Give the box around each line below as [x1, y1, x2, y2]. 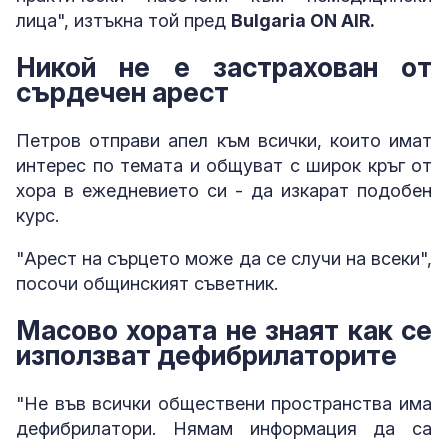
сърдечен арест [16, 76, 229, 110]
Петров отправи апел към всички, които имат [16, 129, 432, 151]
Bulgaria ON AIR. [231, 10, 375, 31]
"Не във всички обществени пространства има [16, 392, 432, 414]
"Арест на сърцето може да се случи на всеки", [16, 247, 432, 269]
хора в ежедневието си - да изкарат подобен [16, 179, 432, 201]
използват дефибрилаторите [16, 339, 397, 373]
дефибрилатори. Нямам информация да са [16, 417, 432, 439]
